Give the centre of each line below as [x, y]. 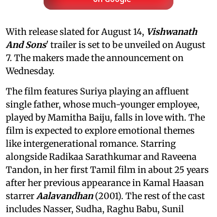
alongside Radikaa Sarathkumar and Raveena [101, 156]
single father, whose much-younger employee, [103, 104]
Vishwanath [172, 31]
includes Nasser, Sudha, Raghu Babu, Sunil [95, 209]
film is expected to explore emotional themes [100, 130]
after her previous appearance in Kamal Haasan [105, 183]
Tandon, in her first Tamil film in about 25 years [107, 170]
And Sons [26, 45]
